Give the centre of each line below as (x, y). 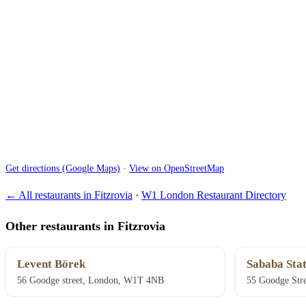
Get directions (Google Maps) (63, 168)
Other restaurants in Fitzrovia (85, 226)
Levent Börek (51, 264)
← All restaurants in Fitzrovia (69, 195)
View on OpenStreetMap (177, 168)
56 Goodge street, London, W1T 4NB (91, 280)
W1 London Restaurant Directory (214, 195)
